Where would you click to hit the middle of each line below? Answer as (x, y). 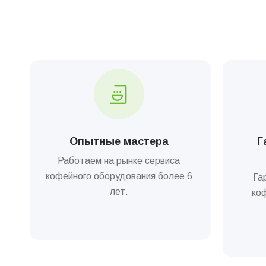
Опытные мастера (119, 142)
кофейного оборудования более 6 (119, 176)
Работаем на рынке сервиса (119, 161)
